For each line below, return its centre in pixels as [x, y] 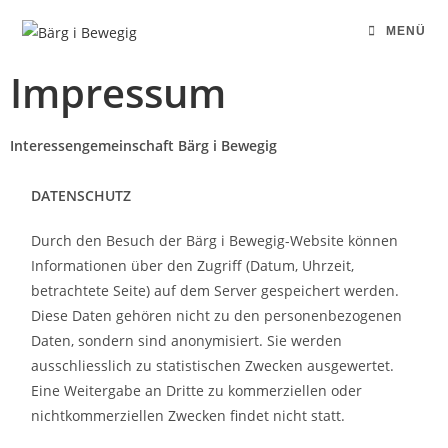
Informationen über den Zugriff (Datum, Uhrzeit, [193, 265]
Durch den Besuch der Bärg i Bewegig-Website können [215, 240]
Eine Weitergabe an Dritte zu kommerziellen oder [197, 390]
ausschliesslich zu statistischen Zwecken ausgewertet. [213, 365]
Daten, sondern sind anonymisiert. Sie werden [187, 340]
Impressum [118, 92]
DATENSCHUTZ [81, 195]
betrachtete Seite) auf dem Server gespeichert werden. [215, 290]
